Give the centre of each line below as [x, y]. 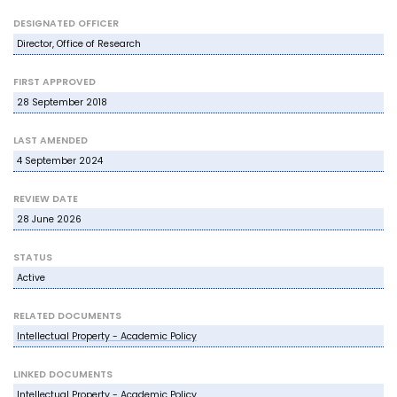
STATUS [33, 257]
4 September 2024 [59, 161]
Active [31, 278]
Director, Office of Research [78, 44]
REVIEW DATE [46, 198]
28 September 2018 [62, 103]
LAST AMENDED [51, 140]
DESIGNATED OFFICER [66, 23]
